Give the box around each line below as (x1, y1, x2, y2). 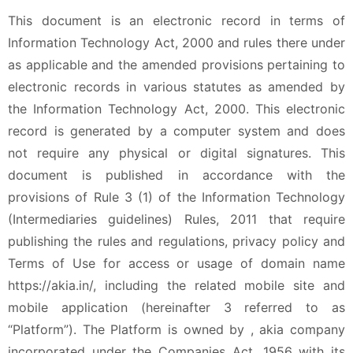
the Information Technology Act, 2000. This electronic (8, 101, 345, 117)
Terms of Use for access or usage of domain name (8, 255, 345, 271)
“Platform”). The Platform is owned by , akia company (8, 321, 345, 337)
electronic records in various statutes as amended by (8, 79, 345, 95)
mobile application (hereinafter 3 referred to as (8, 299, 345, 315)
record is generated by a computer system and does (8, 123, 345, 139)
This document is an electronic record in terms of (8, 13, 345, 28)
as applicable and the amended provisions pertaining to (8, 57, 345, 72)
